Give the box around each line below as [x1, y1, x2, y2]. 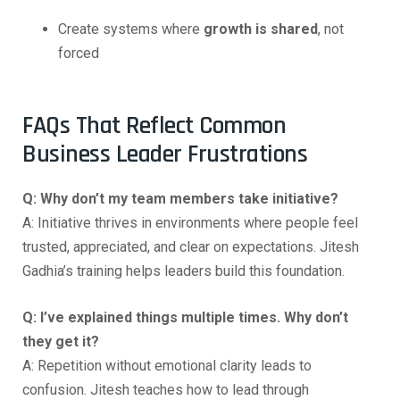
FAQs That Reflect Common [22, 110, 286, 142]
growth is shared [204, 21, 318, 37]
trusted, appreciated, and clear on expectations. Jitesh [22, 238, 359, 255]
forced [58, 45, 99, 62]
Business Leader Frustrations [22, 138, 307, 171]
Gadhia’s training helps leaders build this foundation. [22, 262, 345, 279]
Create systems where [58, 21, 204, 37]
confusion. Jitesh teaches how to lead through [22, 381, 309, 398]
